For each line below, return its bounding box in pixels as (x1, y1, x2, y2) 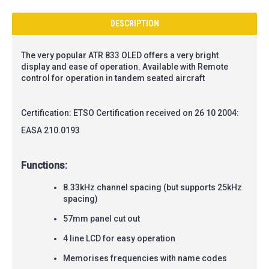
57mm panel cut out (63, 213, 140, 223)
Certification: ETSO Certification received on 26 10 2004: (21, 107, 239, 118)
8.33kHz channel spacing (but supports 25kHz (63, 182, 242, 192)
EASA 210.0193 (21, 125, 80, 135)
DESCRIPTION (110, 18, 159, 28)
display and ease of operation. (21, 61, 142, 71)
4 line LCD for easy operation (63, 233, 175, 243)
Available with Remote (142, 61, 228, 71)
